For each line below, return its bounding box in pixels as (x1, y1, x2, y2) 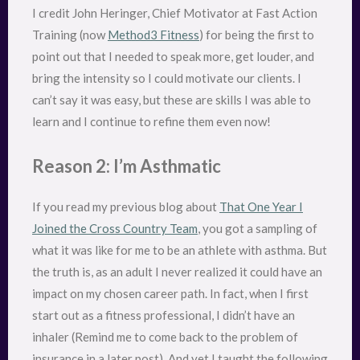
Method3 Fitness (108, 27, 199, 42)
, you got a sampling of (198, 221, 317, 236)
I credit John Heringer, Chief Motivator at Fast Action (32, 5, 317, 20)
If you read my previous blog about (32, 199, 219, 215)
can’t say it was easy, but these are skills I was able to (32, 92, 311, 107)
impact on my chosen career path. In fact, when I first (32, 286, 309, 301)
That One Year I (219, 199, 303, 215)
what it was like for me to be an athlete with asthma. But (32, 243, 327, 258)
